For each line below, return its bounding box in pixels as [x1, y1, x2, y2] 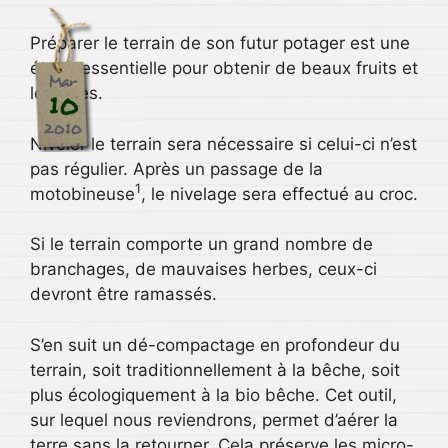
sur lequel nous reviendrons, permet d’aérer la [30, 409, 398, 430]
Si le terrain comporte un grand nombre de [30, 234, 373, 254]
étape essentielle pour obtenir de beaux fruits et [30, 58, 418, 78]
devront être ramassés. [30, 284, 217, 304]
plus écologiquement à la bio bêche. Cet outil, [30, 384, 397, 405]
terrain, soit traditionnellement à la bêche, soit [30, 359, 400, 380]
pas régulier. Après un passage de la [30, 158, 323, 179]
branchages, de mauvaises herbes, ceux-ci [30, 259, 377, 279]
